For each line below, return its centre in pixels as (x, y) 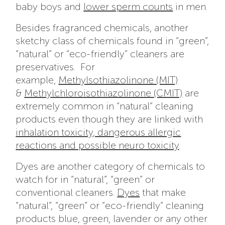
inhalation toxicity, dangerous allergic (98, 132)
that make (163, 193)
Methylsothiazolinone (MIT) (118, 80)
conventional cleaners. (67, 193)
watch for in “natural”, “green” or (85, 180)
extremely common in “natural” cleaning (105, 106)
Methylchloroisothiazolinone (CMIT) (103, 93)
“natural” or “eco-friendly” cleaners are (100, 54)
